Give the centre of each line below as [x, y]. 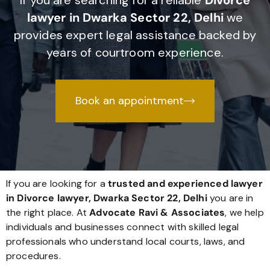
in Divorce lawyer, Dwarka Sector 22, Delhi [107, 198]
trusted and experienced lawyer [185, 184]
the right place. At [48, 213]
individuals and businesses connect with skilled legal [123, 227]
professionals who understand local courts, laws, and [126, 242]
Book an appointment [130, 101]
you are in [230, 198]
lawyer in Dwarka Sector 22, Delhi [125, 18]
